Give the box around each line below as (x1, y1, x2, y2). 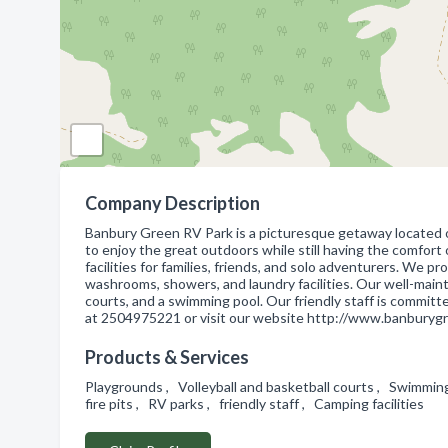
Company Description (85, 192, 260, 214)
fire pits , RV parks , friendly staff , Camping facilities (85, 395, 430, 412)
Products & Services (85, 346, 249, 368)
